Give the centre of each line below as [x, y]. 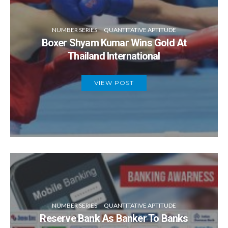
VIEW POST [114, 83]
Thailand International [114, 56]
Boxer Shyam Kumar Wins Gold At [114, 43]
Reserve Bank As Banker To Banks [114, 219]
